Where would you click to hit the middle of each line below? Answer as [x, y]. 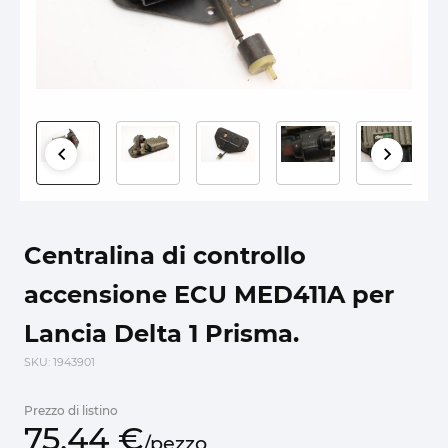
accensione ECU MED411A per [209, 294]
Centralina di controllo [165, 255]
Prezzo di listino [71, 410]
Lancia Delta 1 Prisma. [161, 333]
